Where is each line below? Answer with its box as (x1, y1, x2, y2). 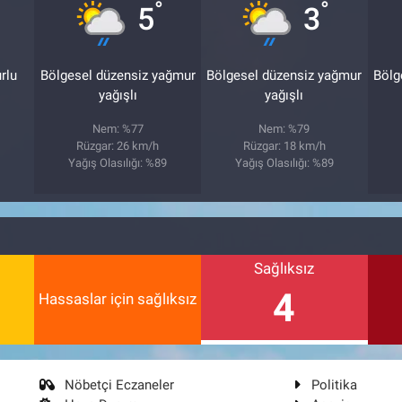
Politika (310, 376, 357, 393)
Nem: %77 (92, 121, 144, 135)
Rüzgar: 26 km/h (76, 138, 160, 153)
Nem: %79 (258, 121, 310, 135)
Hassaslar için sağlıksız (39, 290, 197, 308)
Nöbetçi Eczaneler (65, 376, 175, 393)
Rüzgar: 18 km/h (242, 138, 326, 153)
